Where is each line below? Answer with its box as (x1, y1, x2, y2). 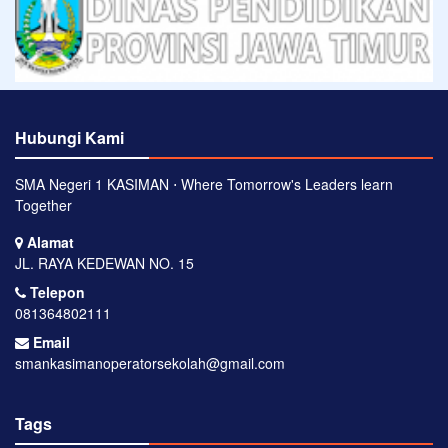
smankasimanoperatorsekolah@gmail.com (15, 353, 285, 374)
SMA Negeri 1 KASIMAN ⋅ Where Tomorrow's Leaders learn (15, 174, 393, 195)
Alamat (23, 232, 74, 253)
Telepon (26, 282, 85, 303)
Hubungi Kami (15, 126, 124, 150)
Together (15, 195, 72, 216)
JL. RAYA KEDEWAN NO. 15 (15, 253, 194, 274)
